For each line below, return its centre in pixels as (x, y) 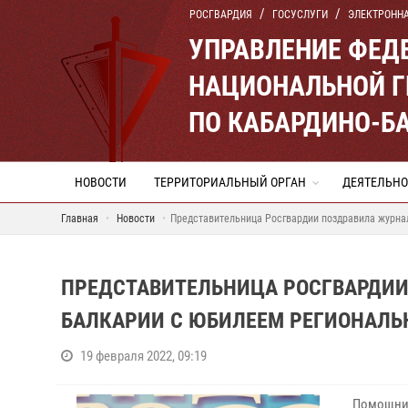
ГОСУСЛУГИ (300, 15)
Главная (80, 219)
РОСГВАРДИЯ (221, 15)
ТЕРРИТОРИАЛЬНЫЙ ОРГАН (230, 182)
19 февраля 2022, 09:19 (143, 356)
